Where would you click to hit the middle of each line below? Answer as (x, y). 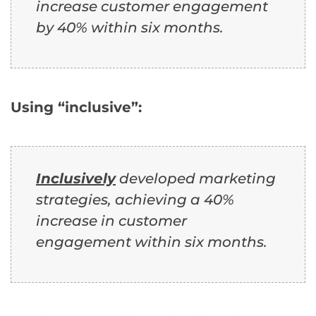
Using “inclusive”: (76, 107)
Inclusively (76, 178)
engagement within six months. (152, 242)
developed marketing (196, 178)
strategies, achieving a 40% (135, 199)
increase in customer (111, 220)
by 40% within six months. (130, 27)
